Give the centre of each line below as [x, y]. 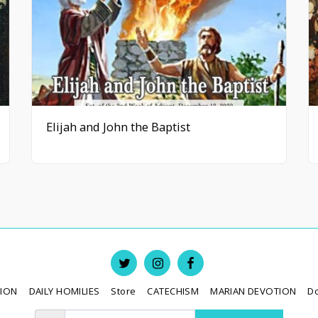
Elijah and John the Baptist [118, 126]
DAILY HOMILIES [64, 291]
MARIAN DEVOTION [253, 291]
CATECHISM [173, 291]
